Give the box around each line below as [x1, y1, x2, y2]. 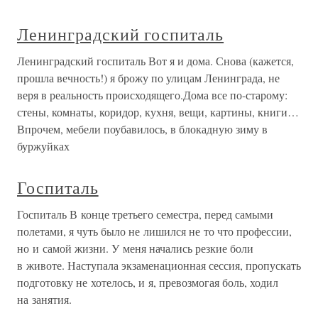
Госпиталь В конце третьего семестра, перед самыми [17, 207, 273, 222]
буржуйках [17, 138, 70, 154]
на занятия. [17, 292, 72, 307]
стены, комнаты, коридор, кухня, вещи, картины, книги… [17, 104, 299, 120]
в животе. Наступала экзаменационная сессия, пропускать [17, 258, 301, 273]
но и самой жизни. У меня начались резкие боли [17, 241, 253, 256]
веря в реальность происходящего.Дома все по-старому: [17, 87, 287, 103]
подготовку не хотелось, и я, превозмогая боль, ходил [17, 275, 278, 290]
